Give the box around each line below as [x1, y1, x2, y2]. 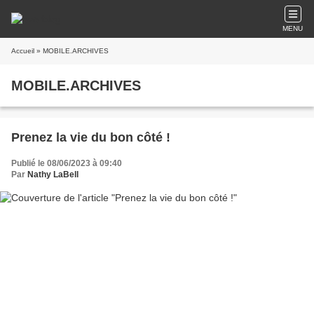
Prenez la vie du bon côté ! [11, 130, 170, 144]
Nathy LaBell [27, 170, 78, 179]
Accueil [11, 47, 34, 55]
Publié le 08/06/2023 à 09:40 [11, 158, 122, 168]
